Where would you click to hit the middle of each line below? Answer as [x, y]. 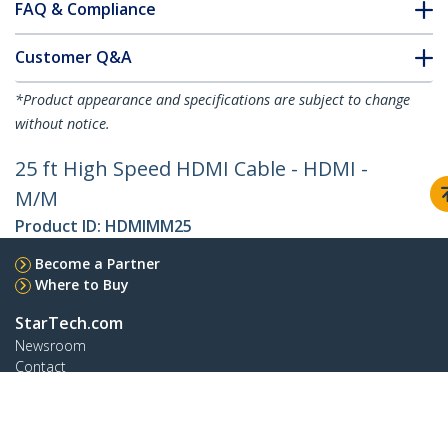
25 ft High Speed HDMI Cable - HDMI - [191, 169]
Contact [40, 367]
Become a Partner [97, 264]
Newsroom [50, 346]
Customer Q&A [73, 57]
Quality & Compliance [84, 430]
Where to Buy [82, 285]
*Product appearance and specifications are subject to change [212, 100]
